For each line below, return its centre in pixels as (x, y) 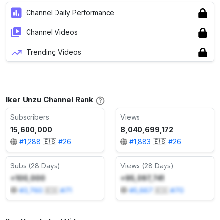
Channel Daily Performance (70, 12)
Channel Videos (52, 32)
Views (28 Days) (147, 165)
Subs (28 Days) (35, 165)
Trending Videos (54, 52)
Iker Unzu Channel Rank (50, 100)
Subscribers (30, 117)
